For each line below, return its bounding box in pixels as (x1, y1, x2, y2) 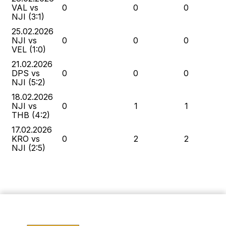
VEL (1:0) (12, 44, 46, 54)
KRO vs (12, 134, 40, 144)
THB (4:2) (12, 110, 50, 120)
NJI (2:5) (12, 143, 45, 153)
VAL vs (12, 3, 38, 13)
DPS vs (12, 68, 40, 78)
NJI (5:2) (12, 77, 45, 87)
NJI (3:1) (12, 12, 44, 22)
